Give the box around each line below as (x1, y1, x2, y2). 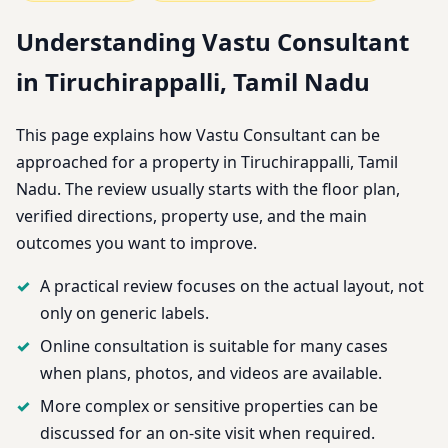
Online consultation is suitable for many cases (40, 335, 388, 358)
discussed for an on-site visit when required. (40, 422, 375, 445)
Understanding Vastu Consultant (16, 25, 409, 59)
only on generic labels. (40, 302, 209, 325)
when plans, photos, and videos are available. (40, 362, 382, 385)
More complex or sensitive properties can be (40, 395, 378, 418)
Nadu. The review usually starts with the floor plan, (16, 178, 400, 201)
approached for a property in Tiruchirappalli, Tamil (16, 151, 398, 174)
